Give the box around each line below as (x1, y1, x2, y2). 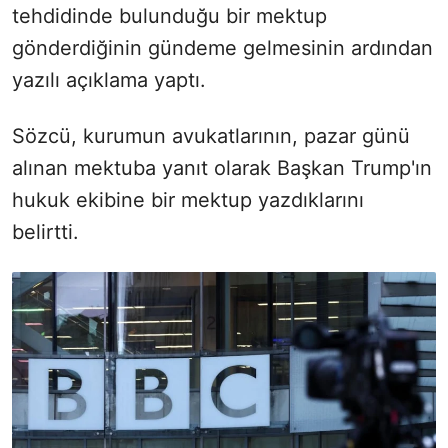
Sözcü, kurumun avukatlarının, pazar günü (12, 123, 410, 148)
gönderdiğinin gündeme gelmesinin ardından (12, 35, 433, 60)
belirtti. (12, 219, 79, 244)
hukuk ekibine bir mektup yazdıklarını (12, 187, 364, 212)
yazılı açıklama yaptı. (12, 67, 206, 92)
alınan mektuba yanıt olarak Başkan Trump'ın (12, 155, 432, 180)
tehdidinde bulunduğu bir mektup (12, 3, 327, 28)
